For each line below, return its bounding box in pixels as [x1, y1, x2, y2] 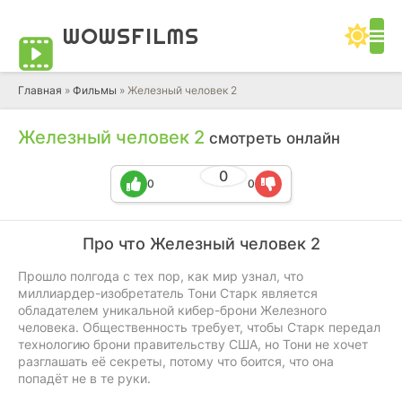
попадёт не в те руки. [18, 371, 151, 386]
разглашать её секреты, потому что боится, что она [18, 354, 334, 369]
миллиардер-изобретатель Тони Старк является [18, 285, 318, 301]
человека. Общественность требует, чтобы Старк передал [18, 319, 380, 335]
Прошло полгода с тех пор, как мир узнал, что [18, 268, 303, 284]
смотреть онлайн [209, 129, 340, 147]
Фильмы [73, 83, 117, 97]
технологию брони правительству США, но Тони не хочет [18, 336, 368, 352]
